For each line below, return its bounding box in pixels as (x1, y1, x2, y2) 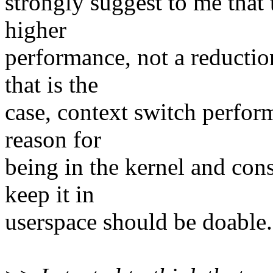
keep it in (5, 181, 94, 208)
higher (5, 16, 66, 43)
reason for (5, 126, 101, 153)
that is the (5, 71, 98, 98)
